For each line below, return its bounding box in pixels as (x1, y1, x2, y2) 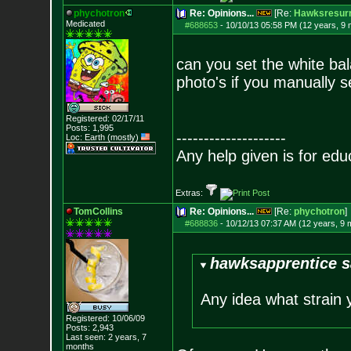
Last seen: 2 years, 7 (65, 332, 147, 342)
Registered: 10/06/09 (65, 313, 145, 323)
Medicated (65, 19, 105, 28)
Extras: (175, 188, 205, 197)
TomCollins (73, 206, 123, 217)
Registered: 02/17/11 (65, 114, 144, 123)
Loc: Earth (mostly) (65, 132, 141, 142)
